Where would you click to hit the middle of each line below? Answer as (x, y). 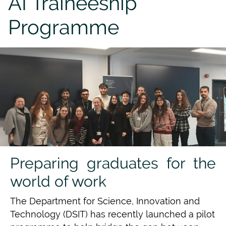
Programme (64, 27)
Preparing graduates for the (113, 163)
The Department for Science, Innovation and (105, 201)
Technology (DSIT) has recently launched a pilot (112, 214)
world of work (58, 181)
